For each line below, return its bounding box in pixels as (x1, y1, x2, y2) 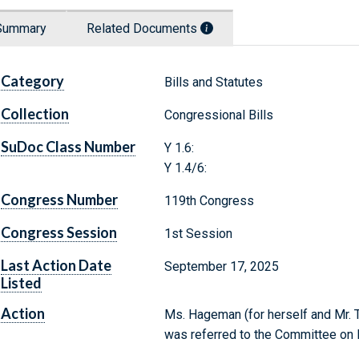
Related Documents (87, 21, 200, 37)
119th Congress (163, 193, 254, 209)
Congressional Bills (163, 107, 273, 123)
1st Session (163, 226, 232, 242)
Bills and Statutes (163, 75, 263, 91)
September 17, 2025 (163, 259, 279, 275)
